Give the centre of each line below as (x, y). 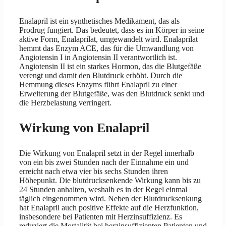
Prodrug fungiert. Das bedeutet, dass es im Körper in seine (112, 30)
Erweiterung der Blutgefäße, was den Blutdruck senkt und (112, 94)
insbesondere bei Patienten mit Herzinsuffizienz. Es (101, 217)
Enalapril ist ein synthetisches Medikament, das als (99, 21)
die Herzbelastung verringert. (65, 103)
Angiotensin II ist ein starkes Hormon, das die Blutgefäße (110, 67)
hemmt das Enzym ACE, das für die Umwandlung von (106, 48)
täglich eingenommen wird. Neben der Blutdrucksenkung (110, 199)
